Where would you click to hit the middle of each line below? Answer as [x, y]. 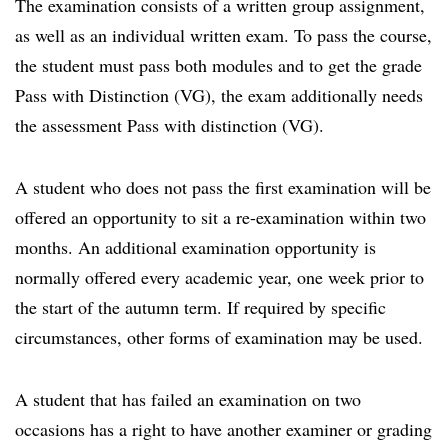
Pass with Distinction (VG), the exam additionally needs [219, 95]
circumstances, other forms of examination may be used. [219, 337]
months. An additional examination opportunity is [195, 247]
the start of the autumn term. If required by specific [200, 307]
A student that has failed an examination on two [188, 399]
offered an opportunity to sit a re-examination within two [220, 217]
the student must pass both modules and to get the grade [218, 65]
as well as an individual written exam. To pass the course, [223, 35]
